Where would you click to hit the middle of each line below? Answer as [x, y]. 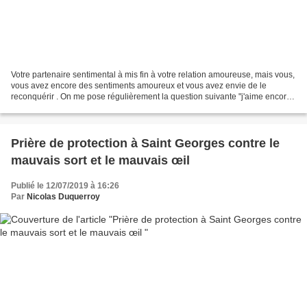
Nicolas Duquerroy [63, 196]
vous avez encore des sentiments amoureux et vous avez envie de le [139, 85]
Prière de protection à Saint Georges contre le [145, 143]
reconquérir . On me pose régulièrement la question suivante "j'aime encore [151, 96]
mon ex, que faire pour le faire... [70, 107]
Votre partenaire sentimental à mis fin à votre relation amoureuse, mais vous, [153, 74]
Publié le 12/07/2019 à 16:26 [65, 185]
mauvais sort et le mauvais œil [100, 160]
